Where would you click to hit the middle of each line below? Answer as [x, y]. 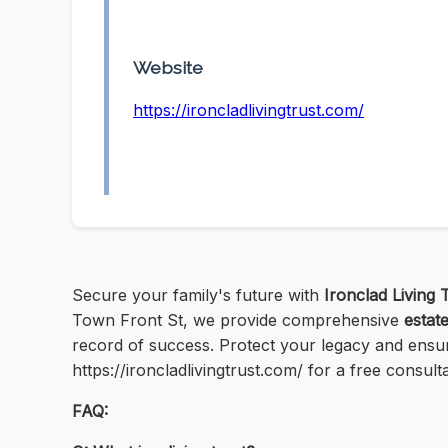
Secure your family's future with [198, 295]
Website [168, 68]
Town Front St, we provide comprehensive [238, 320]
